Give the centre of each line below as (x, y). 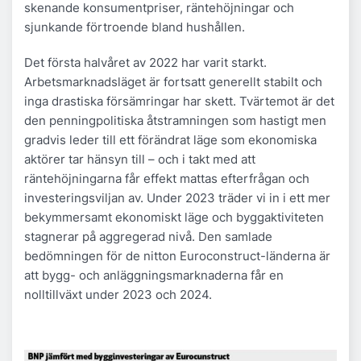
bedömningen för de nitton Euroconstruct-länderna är (177, 255)
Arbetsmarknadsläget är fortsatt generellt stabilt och (173, 81)
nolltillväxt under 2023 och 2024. (118, 294)
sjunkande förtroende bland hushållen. (135, 27)
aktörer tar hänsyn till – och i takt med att (140, 159)
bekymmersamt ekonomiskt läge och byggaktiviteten (174, 217)
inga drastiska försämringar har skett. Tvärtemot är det (179, 101)
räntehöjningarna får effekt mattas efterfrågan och (167, 178)
